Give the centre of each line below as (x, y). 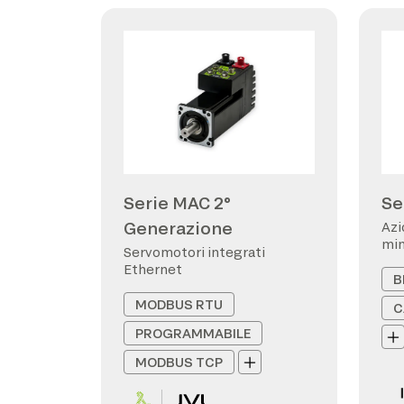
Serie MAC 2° (177, 203)
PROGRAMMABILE (193, 333)
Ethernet (153, 269)
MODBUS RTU (179, 304)
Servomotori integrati (194, 252)
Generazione (178, 228)
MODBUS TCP (179, 362)
